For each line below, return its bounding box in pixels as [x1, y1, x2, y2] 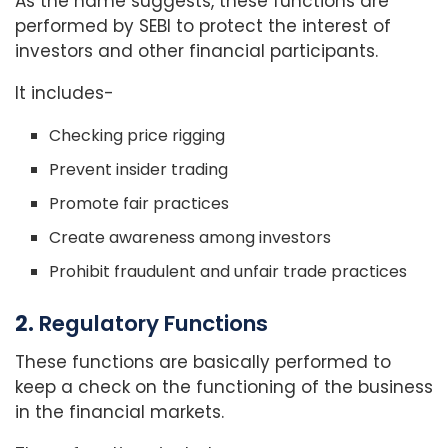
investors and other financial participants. [15, 39, 378, 64]
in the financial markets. [15, 400, 224, 425]
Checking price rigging [49, 124, 226, 148]
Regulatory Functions [39, 308, 268, 340]
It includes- [15, 81, 114, 106]
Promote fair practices [49, 192, 230, 216]
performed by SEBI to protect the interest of [15, 14, 391, 39]
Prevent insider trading [49, 158, 229, 182]
